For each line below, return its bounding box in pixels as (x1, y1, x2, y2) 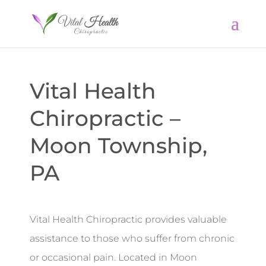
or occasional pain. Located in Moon (30, 252, 197, 263)
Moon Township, (30, 132, 207, 159)
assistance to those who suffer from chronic (30, 233, 235, 244)
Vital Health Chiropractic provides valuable (30, 214, 227, 225)
